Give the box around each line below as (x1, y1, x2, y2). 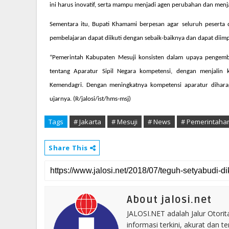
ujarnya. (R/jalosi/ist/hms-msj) (50, 95, 132, 102)
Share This (49, 143, 90, 153)
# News (148, 117, 171, 127)
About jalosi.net (127, 194, 212, 207)
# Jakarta (74, 117, 101, 127)
